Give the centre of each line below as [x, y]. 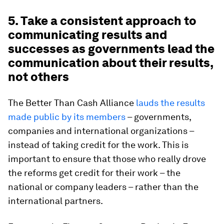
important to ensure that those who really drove [107, 159]
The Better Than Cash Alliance [72, 103]
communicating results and [87, 35]
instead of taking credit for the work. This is [98, 145]
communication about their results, [110, 63]
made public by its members [67, 117]
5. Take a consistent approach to [102, 21]
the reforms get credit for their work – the [94, 173]
